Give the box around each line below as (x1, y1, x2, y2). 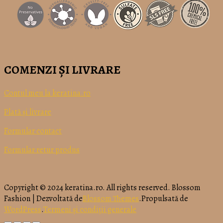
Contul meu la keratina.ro (4, 88, 91, 99)
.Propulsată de (139, 193, 188, 205)
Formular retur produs (4, 144, 80, 156)
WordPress (4, 204, 41, 216)
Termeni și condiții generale (43, 204, 136, 216)
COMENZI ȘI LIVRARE (4, 62, 120, 78)
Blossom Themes (83, 193, 139, 205)
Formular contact (4, 125, 62, 137)
